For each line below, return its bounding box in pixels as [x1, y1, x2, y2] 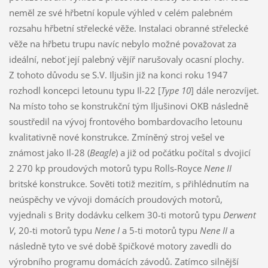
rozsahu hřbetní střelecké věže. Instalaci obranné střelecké [8, 22, 248, 34]
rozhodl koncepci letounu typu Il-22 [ [8, 84, 161, 96]
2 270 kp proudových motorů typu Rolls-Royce [8, 162, 204, 174]
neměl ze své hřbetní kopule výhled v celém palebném [8, 6, 233, 19]
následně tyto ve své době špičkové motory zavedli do [8, 239, 232, 252]
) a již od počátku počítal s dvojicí [115, 146, 251, 159]
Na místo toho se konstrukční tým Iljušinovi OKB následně [8, 99, 248, 112]
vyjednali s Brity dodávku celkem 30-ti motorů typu [8, 208, 223, 221]
